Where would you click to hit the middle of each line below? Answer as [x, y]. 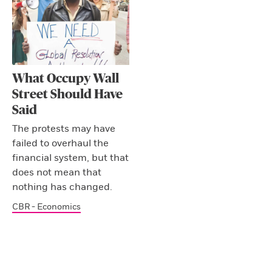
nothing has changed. [62, 187]
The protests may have [64, 129]
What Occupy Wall [66, 79]
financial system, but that [70, 158]
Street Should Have [67, 95]
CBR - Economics [46, 207]
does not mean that [57, 173]
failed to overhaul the [60, 144]
